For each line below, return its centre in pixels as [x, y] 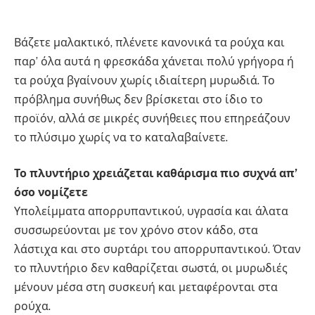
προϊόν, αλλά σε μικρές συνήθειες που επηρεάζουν [152, 118]
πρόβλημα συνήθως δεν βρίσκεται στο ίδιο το [139, 99]
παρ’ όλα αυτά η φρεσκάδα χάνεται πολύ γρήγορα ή [154, 61]
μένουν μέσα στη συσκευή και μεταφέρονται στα [146, 288]
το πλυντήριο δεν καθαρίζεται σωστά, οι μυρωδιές [151, 269]
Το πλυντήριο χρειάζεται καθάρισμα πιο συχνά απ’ [156, 174]
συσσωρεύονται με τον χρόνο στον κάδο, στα [136, 231]
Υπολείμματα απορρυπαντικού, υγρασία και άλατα [151, 212]
